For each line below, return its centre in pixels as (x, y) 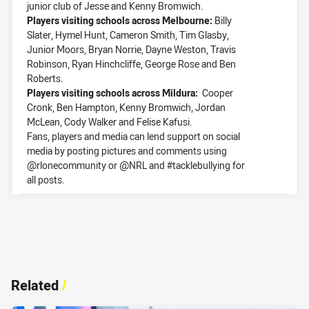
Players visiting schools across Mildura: (112, 93)
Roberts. (45, 79)
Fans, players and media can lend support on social (133, 137)
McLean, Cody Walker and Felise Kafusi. (110, 122)
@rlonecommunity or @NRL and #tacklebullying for (136, 166)
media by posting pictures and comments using (127, 151)
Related (35, 286)
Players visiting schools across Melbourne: (121, 21)
